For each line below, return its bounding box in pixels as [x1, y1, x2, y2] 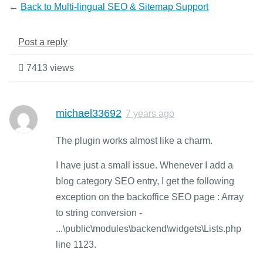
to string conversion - [56, 207, 142, 218]
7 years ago [126, 108, 174, 119]
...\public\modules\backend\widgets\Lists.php [56, 223, 241, 234]
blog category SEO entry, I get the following [56, 176, 234, 186]
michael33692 [56, 107, 122, 119]
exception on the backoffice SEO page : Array [56, 191, 244, 202]
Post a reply [18, 37, 68, 47]
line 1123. [56, 239, 96, 249]
